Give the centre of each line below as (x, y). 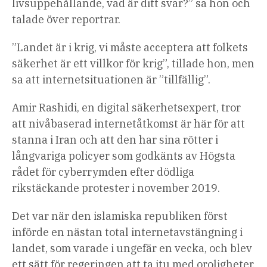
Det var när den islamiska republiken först (120, 216)
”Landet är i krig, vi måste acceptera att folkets (130, 48)
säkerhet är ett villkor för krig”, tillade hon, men (133, 64)
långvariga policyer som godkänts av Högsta (124, 156)
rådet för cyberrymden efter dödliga (103, 172)
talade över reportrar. (66, 20)
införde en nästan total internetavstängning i (127, 232)
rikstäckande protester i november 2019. (116, 188)
